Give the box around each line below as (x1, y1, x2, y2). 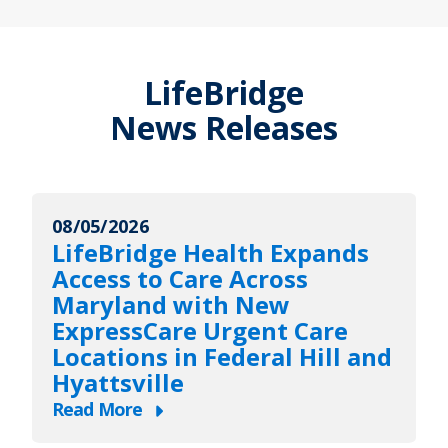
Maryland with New (52, 288, 290, 322)
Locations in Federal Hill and (52, 340, 392, 374)
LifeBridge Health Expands (52, 236, 369, 270)
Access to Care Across (52, 262, 308, 296)
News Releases (110, 106, 338, 150)
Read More (52, 397, 142, 422)
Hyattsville (52, 366, 184, 400)
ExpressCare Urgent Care (52, 314, 348, 348)
